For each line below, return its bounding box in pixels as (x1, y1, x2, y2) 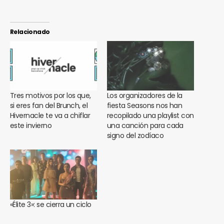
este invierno (10, 120, 52, 131)
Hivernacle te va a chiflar (10, 110, 90, 121)
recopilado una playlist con (107, 110, 194, 121)
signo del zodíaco (107, 130, 164, 141)
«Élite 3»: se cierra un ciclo (10, 199, 91, 209)
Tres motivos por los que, (10, 90, 91, 101)
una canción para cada (107, 120, 183, 131)
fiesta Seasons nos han (107, 100, 182, 111)
